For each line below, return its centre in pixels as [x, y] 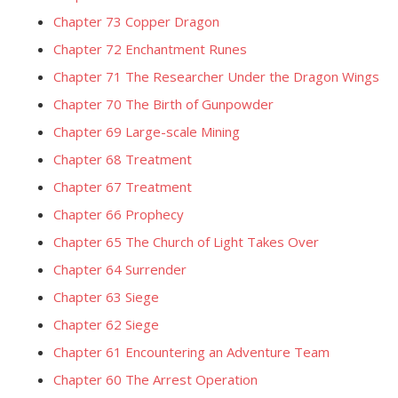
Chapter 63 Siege [106, 297]
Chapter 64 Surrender [120, 269]
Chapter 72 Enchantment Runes [150, 49]
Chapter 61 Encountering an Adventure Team [191, 352]
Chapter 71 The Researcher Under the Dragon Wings [216, 76]
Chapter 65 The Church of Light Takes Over [186, 242]
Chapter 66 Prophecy [119, 214]
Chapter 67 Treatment [123, 187]
